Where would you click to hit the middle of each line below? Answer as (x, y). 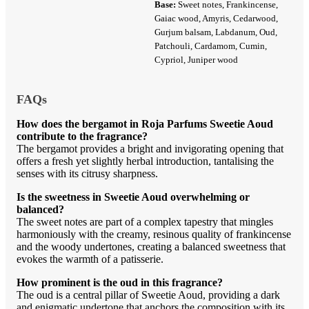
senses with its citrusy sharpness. (87, 174)
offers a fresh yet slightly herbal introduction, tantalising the (145, 161)
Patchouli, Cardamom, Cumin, (211, 46)
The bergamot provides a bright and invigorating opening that (150, 149)
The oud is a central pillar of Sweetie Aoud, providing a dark (148, 295)
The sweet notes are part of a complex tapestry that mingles (145, 222)
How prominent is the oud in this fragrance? (120, 283)
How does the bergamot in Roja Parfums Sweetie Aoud (145, 124)
